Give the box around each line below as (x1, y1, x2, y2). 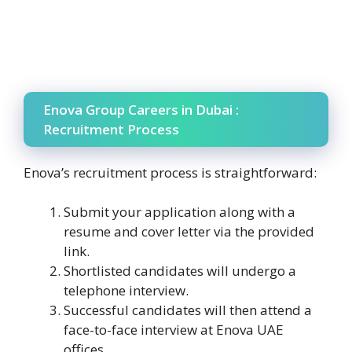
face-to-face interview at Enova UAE (64, 321, 284, 339)
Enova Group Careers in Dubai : (43, 100, 239, 119)
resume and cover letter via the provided (64, 222, 314, 241)
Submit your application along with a (64, 203, 295, 222)
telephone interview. (64, 281, 189, 300)
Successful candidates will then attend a (64, 301, 312, 320)
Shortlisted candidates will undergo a (64, 262, 296, 280)
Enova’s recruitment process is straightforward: (24, 163, 317, 181)
